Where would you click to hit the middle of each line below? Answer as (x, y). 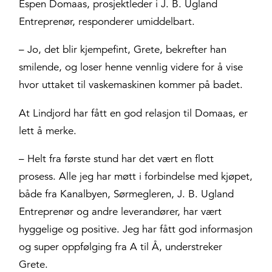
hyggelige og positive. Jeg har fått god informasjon (136, 229)
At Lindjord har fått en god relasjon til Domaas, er (134, 113)
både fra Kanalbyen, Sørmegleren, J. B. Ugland (127, 194)
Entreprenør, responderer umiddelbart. (107, 22)
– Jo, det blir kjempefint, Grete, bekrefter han (123, 50)
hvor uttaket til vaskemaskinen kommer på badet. (131, 85)
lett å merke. (48, 131)
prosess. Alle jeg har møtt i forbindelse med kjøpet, (136, 176)
